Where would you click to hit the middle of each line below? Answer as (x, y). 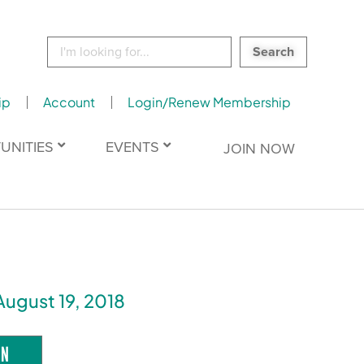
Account (69, 102)
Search (61, 43)
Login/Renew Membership (209, 102)
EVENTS (132, 147)
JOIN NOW (259, 148)
